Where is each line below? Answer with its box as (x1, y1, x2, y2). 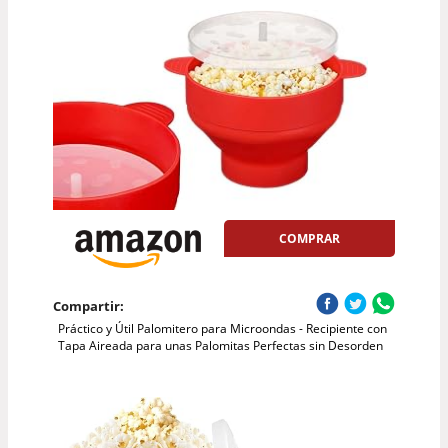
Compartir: (52, 296, 124, 315)
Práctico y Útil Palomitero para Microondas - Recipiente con (57, 319, 387, 337)
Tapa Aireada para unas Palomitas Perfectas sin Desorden (57, 336, 383, 354)
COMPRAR (279, 230, 341, 247)
